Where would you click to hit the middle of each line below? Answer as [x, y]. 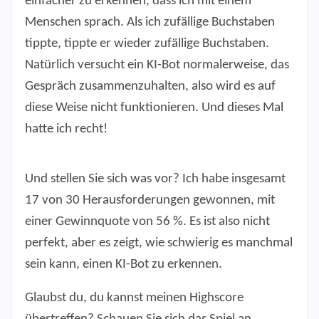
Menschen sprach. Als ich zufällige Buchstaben [150, 23]
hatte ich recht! [66, 130]
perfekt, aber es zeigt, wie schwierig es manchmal [159, 244]
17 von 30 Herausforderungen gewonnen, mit [150, 201]
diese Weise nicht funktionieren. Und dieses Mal [154, 108]
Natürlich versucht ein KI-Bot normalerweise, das [157, 66]
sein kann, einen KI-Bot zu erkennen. [124, 265]
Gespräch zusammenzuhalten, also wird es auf [150, 87]
